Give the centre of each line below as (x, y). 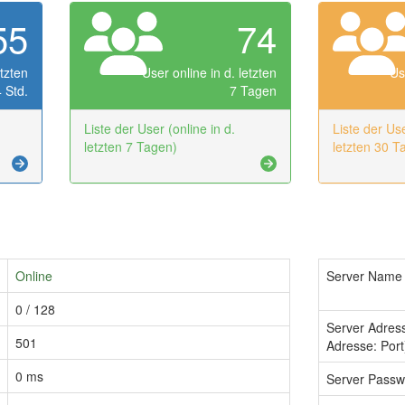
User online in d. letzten (209, 73)
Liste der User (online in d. (159, 129)
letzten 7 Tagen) (130, 147)
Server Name (364, 276)
